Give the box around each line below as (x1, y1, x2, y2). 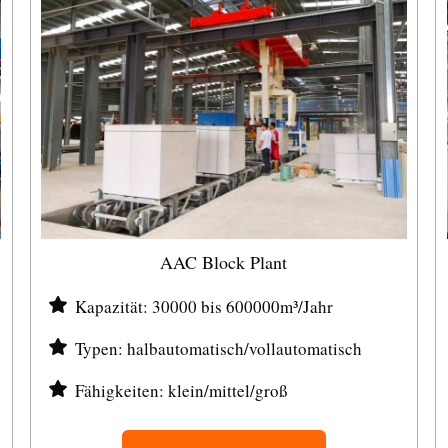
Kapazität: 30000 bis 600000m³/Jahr (74, 295, 333, 318)
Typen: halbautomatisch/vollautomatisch (74, 337, 362, 360)
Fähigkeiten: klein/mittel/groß (74, 379, 288, 402)
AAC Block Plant (160, 250, 288, 274)
